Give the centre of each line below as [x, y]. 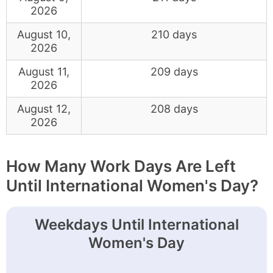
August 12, [44, 109]
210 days [174, 34]
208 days [174, 109]
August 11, [44, 72]
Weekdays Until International [136, 225]
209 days [174, 72]
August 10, [44, 34]
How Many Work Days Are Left [121, 166]
